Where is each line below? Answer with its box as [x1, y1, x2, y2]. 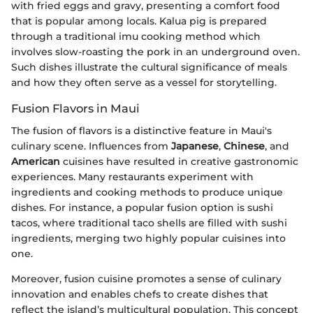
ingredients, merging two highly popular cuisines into [11, 232, 286, 245]
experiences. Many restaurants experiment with [11, 170, 254, 184]
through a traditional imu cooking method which [11, 30, 261, 43]
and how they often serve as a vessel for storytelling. [11, 76, 277, 89]
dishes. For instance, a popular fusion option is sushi [11, 201, 273, 214]
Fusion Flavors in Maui [11, 101, 140, 116]
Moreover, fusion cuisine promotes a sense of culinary [11, 272, 282, 286]
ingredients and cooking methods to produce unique [11, 186, 283, 199]
